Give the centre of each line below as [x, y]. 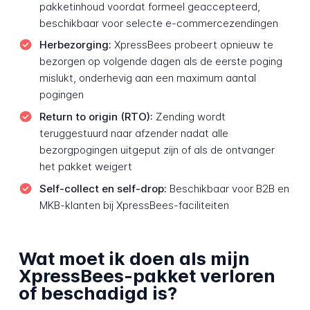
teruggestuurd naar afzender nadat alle [134, 133]
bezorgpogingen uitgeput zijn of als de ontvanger [157, 150]
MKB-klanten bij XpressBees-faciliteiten [134, 205]
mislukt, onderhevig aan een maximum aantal [147, 78]
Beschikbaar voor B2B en [228, 188]
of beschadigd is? [98, 293]
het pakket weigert [85, 166]
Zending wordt [189, 117]
